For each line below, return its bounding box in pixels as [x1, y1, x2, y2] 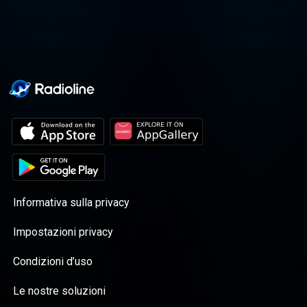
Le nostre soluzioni [13, 284, 106, 297]
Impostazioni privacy [13, 225, 114, 238]
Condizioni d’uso [13, 254, 93, 268]
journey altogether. [80, 6, 153, 17]
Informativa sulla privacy [13, 195, 130, 209]
